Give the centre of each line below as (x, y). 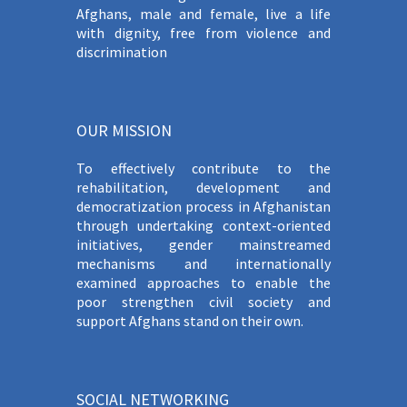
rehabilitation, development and (203, 188)
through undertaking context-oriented (203, 226)
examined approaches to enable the (203, 283)
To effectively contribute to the (203, 169)
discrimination (122, 52)
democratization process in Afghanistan (203, 207)
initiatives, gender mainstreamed (203, 245)
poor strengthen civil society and (203, 302)
